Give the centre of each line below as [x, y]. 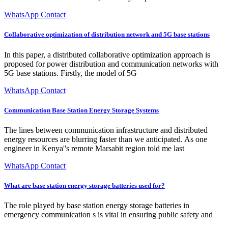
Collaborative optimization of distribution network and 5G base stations [107, 35]
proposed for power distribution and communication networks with [111, 64]
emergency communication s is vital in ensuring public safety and [108, 215]
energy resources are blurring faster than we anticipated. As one [106, 139]
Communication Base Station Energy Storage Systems [81, 110]
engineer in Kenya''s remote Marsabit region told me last [94, 148]
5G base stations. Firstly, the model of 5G [70, 73]
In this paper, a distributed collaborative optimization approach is [107, 54]
